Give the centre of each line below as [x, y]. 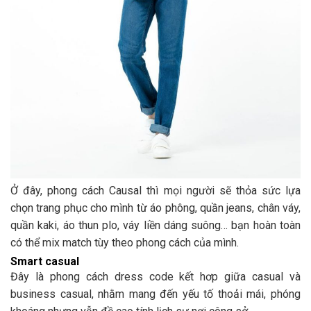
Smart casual [45, 261]
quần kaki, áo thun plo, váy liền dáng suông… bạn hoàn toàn [155, 225]
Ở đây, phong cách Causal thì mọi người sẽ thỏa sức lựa [155, 190]
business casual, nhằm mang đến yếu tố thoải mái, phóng [155, 294]
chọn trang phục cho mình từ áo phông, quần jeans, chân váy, [155, 208]
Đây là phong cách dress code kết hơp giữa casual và [155, 276]
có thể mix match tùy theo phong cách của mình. [125, 242]
